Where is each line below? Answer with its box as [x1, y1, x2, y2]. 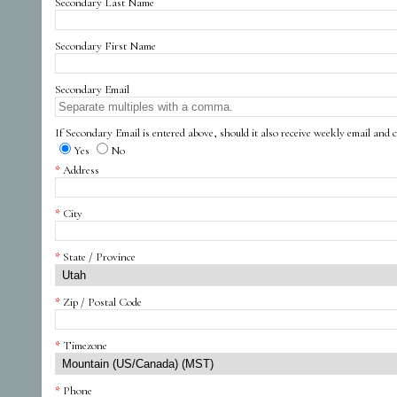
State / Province [63, 249, 136, 264]
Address [63, 162, 99, 177]
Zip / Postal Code [63, 294, 142, 309]
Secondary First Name [55, 38, 156, 53]
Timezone [63, 338, 107, 353]
